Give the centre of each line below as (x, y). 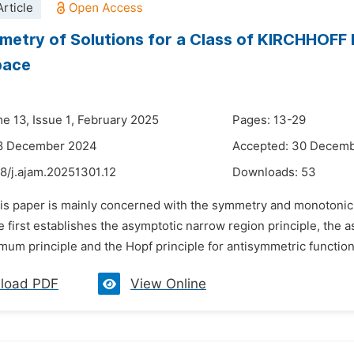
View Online (168, 284)
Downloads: (267, 172)
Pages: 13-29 (269, 120)
